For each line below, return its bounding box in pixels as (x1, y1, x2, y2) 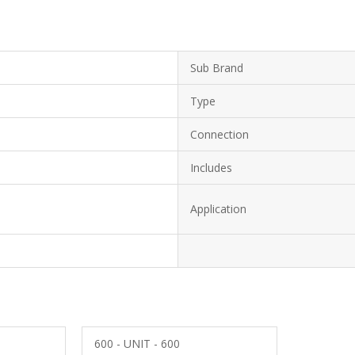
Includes (190, 160, 232, 175)
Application (190, 201, 246, 216)
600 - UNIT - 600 (94, 336, 180, 351)
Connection (190, 127, 249, 142)
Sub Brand (190, 60, 243, 75)
